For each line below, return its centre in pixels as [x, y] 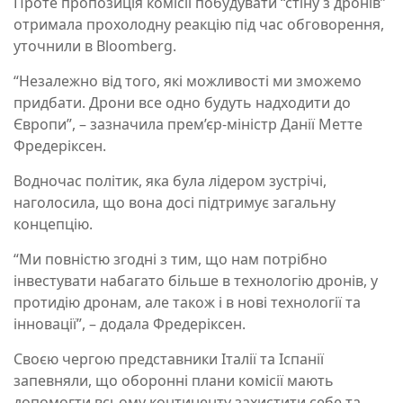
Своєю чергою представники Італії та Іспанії [169, 359]
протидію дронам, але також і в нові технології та [187, 303]
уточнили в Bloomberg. [97, 46]
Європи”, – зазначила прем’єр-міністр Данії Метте [188, 125]
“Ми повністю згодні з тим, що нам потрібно [170, 260]
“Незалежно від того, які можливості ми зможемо [188, 81]
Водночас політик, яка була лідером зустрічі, [170, 181]
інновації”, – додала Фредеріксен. [130, 324]
